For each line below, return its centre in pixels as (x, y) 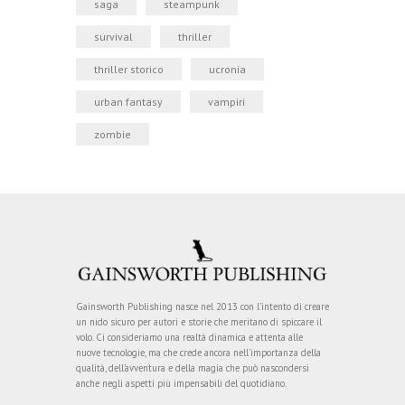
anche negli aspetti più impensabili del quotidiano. (181, 383)
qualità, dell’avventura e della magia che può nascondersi (193, 367)
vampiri (226, 102)
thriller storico (129, 70)
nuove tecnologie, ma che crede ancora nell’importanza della (198, 352)
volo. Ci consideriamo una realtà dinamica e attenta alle (189, 337)
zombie (113, 135)
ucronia (227, 70)
